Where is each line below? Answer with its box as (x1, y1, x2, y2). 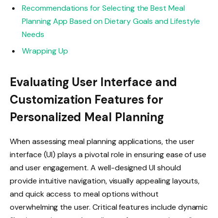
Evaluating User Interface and (10, 74, 177, 90)
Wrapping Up (22, 46, 68, 56)
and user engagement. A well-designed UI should (10, 162, 181, 173)
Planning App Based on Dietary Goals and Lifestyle (22, 16, 200, 27)
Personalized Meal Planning (10, 109, 164, 125)
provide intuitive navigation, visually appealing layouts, (10, 175, 200, 186)
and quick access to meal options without (10, 188, 159, 199)
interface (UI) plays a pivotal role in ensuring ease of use (10, 149, 207, 160)
